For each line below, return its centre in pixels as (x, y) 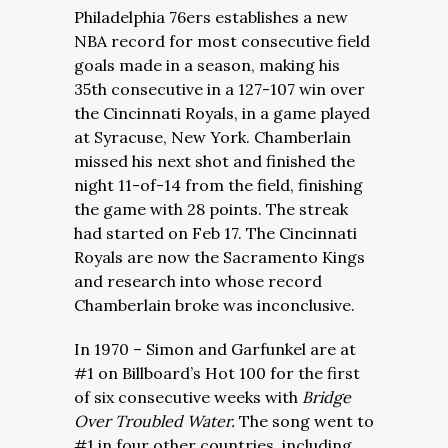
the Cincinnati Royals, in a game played (222, 113)
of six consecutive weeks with (188, 397)
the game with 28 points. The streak (211, 209)
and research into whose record (198, 281)
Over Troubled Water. (156, 421)
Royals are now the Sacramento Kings (219, 257)
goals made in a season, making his (207, 65)
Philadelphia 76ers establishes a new (211, 17)
